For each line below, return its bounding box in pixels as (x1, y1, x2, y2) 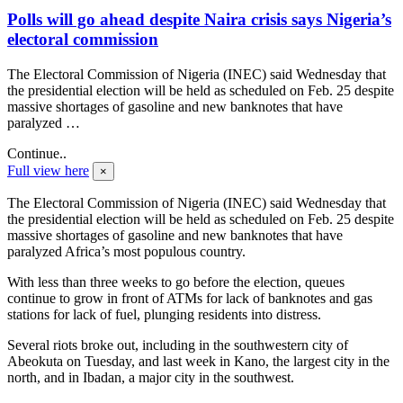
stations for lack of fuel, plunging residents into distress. (7, 306, 321, 322)
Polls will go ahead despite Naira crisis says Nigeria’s (7, 10, 391, 30)
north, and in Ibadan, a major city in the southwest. (7, 369, 294, 385)
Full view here (7, 162, 89, 178)
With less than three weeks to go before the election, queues (7, 273, 345, 290)
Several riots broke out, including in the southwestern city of (7, 336, 348, 353)
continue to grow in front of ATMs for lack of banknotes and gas (7, 290, 372, 306)
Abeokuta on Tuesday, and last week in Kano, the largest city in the (7, 353, 390, 369)
